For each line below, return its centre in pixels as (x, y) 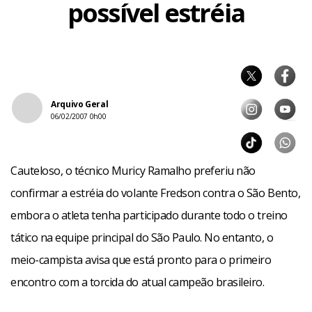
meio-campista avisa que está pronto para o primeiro (141, 260)
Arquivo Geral (80, 104)
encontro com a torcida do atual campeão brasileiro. (138, 282)
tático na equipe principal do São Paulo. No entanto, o (142, 237)
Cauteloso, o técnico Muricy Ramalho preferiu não (133, 171)
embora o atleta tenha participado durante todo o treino (149, 215)
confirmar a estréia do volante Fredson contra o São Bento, (156, 193)
